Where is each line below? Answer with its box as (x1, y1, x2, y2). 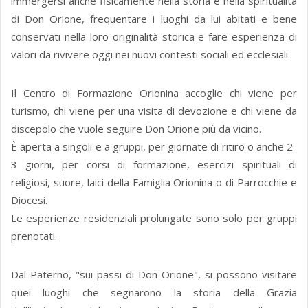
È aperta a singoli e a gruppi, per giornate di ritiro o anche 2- (11, 140, 297, 154)
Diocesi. (11, 193, 47, 208)
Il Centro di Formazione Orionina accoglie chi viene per (11, 86, 297, 100)
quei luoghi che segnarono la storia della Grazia (11, 285, 297, 300)
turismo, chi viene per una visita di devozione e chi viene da (11, 104, 297, 118)
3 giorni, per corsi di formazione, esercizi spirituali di (11, 157, 297, 172)
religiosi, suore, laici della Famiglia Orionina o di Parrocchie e (11, 175, 297, 190)
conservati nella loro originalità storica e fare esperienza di (11, 30, 297, 44)
